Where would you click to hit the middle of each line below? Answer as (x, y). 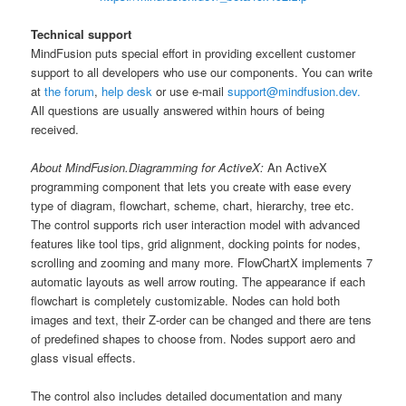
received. (55, 129)
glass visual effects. (84, 358)
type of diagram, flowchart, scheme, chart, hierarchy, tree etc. (193, 205)
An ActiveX (296, 167)
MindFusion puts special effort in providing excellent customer (193, 53)
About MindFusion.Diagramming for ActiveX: (148, 167)
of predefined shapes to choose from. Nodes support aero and (193, 338)
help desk (127, 91)
